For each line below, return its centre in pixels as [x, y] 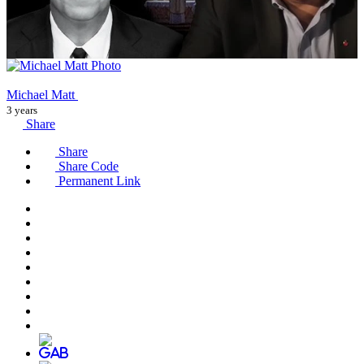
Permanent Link [98, 180]
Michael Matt [42, 94]
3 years [22, 110]
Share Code [87, 166]
